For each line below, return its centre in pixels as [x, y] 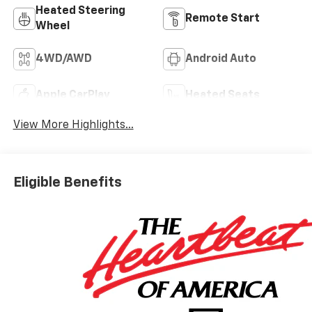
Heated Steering [80, 11]
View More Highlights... [73, 126]
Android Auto [221, 60]
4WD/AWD [63, 60]
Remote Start [223, 19]
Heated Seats [223, 96]
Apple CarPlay [72, 96]
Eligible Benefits [67, 182]
